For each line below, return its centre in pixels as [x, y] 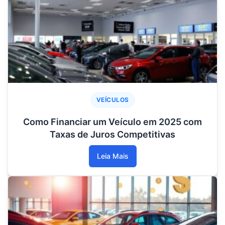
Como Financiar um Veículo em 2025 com [113, 122]
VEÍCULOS [113, 100]
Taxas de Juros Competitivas [113, 134]
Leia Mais [113, 156]
